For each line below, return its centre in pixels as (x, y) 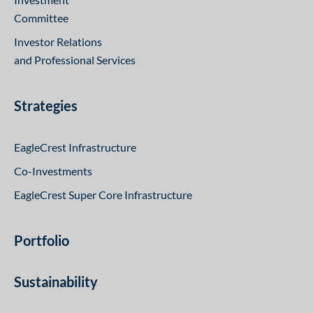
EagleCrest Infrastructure (75, 147)
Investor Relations (58, 42)
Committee (41, 18)
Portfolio (42, 240)
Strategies (46, 105)
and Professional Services (75, 60)
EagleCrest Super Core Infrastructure (103, 195)
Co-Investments (53, 171)
